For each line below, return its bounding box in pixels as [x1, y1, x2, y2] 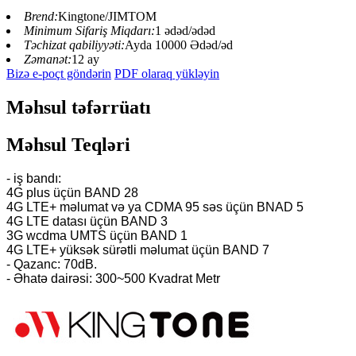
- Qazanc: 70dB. [6, 257, 97, 271]
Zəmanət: [24, 52, 72, 67]
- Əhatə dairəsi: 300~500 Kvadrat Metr [6, 271, 220, 285]
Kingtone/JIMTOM [58, 10, 157, 24]
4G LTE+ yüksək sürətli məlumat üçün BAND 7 [6, 242, 269, 257]
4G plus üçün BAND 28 [6, 185, 138, 199]
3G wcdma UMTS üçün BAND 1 [6, 228, 188, 242]
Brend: [24, 10, 58, 24]
